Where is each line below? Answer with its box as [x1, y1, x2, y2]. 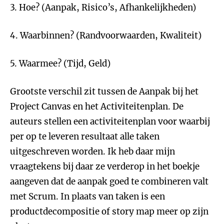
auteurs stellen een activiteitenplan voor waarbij [10, 116, 210, 127]
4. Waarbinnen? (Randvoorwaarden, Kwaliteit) [10, 30, 201, 41]
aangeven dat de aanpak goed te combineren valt [10, 176, 208, 187]
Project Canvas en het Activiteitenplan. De [10, 101, 183, 112]
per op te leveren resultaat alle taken [10, 131, 159, 142]
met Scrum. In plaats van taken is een [10, 191, 165, 202]
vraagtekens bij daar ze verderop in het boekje [10, 161, 199, 172]
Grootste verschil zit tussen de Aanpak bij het [10, 86, 198, 97]
